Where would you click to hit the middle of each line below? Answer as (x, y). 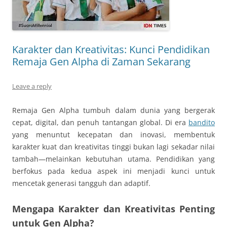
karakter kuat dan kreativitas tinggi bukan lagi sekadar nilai (113, 147)
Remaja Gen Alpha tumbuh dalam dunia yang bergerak (113, 110)
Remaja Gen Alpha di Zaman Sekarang (101, 62)
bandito (202, 122)
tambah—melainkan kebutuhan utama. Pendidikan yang (113, 159)
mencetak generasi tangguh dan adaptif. (81, 183)
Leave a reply (32, 86)
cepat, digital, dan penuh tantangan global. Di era (100, 122)
